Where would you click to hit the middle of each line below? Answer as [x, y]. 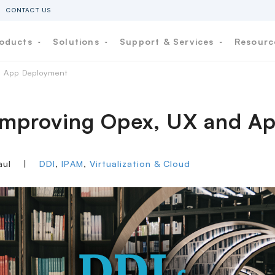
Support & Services [168, 41]
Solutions [78, 41]
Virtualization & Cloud [140, 164]
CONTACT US [29, 10]
